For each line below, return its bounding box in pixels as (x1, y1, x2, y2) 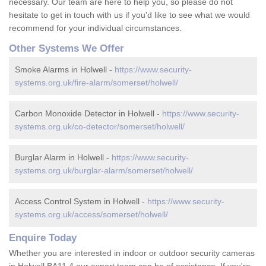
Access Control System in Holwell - (15, 197, 147, 207)
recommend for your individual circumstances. (9, 23, 182, 33)
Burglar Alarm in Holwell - (15, 153, 112, 163)
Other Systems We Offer (9, 43, 124, 55)
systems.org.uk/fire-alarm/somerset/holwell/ (15, 78, 178, 88)
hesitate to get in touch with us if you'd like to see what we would (9, 10, 250, 20)
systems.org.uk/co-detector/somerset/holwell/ (15, 122, 185, 132)
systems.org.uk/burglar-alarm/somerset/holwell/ (15, 166, 193, 176)
